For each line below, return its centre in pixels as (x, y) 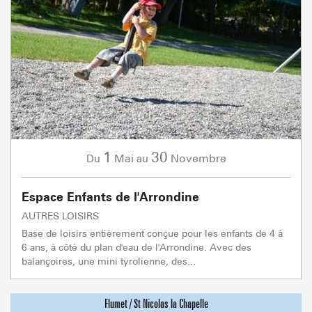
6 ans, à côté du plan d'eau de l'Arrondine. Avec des (136, 247)
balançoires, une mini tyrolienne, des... (109, 260)
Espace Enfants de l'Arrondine (110, 196)
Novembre (198, 158)
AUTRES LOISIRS (60, 215)
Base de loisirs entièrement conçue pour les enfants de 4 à (152, 233)
